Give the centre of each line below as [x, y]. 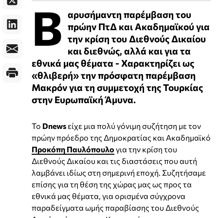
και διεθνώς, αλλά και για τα [129, 50]
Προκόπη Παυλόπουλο [73, 149]
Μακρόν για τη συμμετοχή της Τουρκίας [117, 87]
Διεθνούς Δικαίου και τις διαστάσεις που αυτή [114, 161]
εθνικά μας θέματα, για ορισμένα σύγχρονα [109, 196]
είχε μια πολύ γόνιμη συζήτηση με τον [134, 126]
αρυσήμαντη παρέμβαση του [129, 14]
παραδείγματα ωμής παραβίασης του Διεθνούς [115, 207]
